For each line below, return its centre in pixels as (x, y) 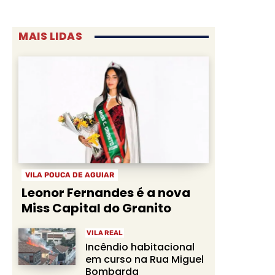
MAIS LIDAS (50, 36)
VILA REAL (105, 233)
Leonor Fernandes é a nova (106, 192)
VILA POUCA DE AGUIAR (70, 175)
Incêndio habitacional (140, 247)
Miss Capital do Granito (96, 208)
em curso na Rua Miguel (145, 259)
